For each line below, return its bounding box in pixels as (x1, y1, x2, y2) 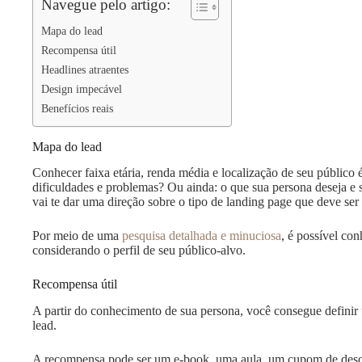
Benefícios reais (41, 101, 113, 115)
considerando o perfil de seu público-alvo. (32, 243, 252, 258)
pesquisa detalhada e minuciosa (119, 229, 281, 243)
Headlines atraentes (41, 62, 132, 76)
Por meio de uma (32, 229, 119, 243)
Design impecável (41, 82, 125, 95)
